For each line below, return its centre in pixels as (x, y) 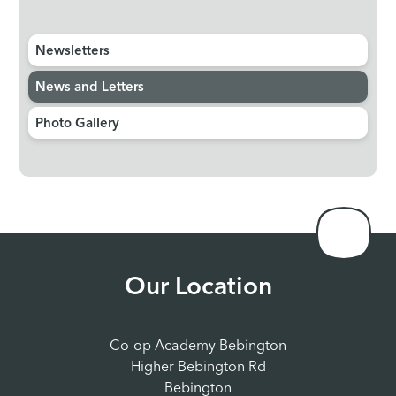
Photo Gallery (78, 124)
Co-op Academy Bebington (198, 346)
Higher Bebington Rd (198, 367)
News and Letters (90, 88)
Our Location (198, 288)
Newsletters (73, 51)
